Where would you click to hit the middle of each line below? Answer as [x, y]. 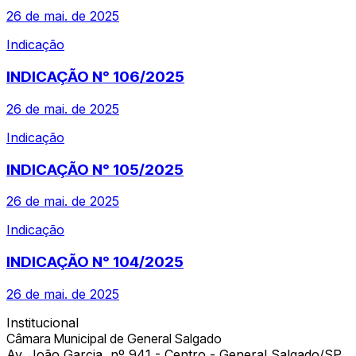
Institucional [43, 322]
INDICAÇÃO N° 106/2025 [95, 77]
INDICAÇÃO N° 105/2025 [95, 169]
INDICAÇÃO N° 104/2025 [95, 261]
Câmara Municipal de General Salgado [114, 338]
